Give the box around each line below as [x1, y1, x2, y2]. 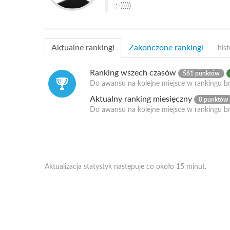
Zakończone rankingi [129, 44, 203, 52]
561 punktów [183, 70, 220, 76]
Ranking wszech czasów [90, 69, 178, 77]
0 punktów [199, 97, 228, 103]
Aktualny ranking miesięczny [90, 95, 194, 103]
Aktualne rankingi [51, 44, 114, 52]
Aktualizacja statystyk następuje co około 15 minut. [45, 163, 206, 170]
